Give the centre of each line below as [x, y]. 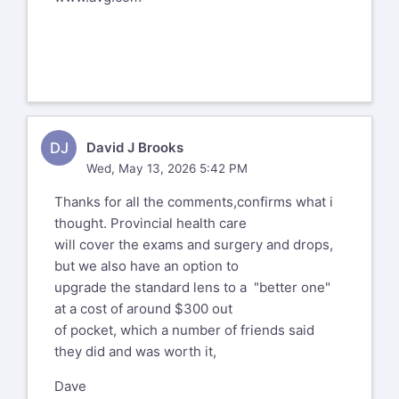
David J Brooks [134, 148]
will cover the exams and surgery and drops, [194, 244]
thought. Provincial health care [151, 223]
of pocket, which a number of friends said [184, 330]
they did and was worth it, [135, 351]
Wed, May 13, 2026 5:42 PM [167, 168]
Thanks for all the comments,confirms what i [194, 201]
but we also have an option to [147, 265]
